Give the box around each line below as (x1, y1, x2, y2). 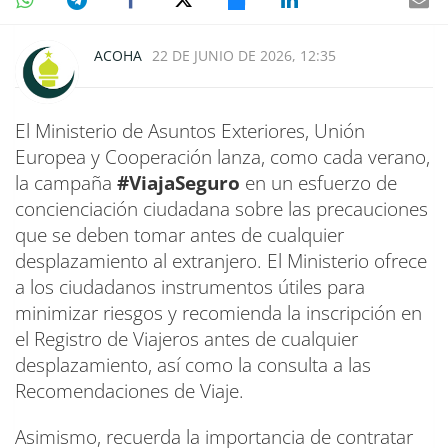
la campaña (15, 169, 117, 196)
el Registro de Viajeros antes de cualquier (15, 325, 358, 352)
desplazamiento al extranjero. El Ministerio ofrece (15, 247, 427, 274)
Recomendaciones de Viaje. (15, 377, 244, 404)
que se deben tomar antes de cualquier (15, 221, 344, 248)
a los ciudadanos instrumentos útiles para (15, 273, 365, 300)
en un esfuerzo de (240, 169, 397, 196)
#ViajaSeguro (117, 169, 240, 196)
